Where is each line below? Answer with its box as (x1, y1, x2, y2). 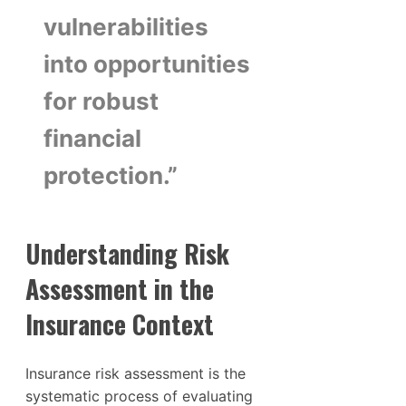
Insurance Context (25, 304, 214, 343)
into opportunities (43, 49, 250, 78)
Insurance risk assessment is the (25, 363, 246, 382)
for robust (43, 86, 159, 115)
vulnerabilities (43, 12, 208, 41)
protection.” (43, 160, 178, 189)
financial (43, 123, 141, 152)
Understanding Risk (25, 234, 229, 272)
